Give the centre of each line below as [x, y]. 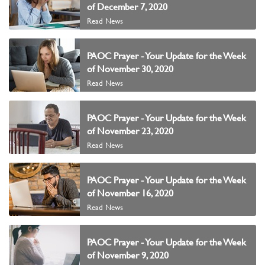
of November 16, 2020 [130, 193]
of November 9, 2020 [128, 255]
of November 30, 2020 [130, 69]
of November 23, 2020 [130, 131]
